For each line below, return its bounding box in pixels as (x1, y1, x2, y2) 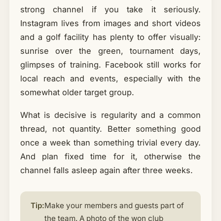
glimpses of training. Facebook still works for (20, 60, 201, 70)
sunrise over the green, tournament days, (20, 46, 201, 56)
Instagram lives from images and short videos (20, 18, 201, 29)
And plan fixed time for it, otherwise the (20, 151, 201, 162)
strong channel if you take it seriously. (20, 4, 201, 15)
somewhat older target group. (20, 87, 134, 98)
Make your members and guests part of (44, 200, 184, 210)
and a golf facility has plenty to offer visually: (20, 32, 201, 42)
